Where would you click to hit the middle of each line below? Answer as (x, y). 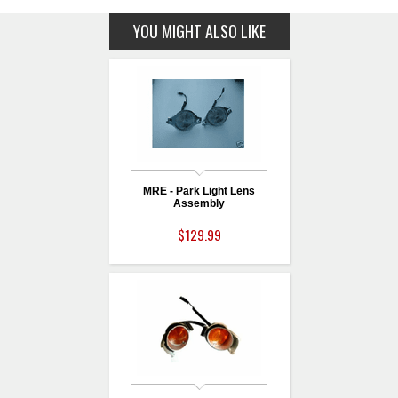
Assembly (199, 204)
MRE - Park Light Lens (199, 191)
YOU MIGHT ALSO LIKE (199, 32)
